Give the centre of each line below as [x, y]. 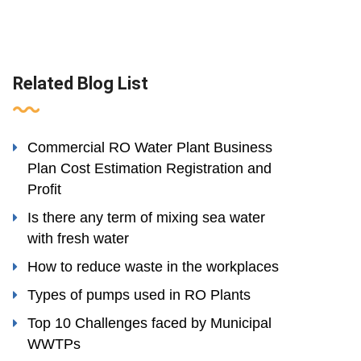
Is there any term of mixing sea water [146, 218]
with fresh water [78, 239]
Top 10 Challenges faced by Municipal [149, 323]
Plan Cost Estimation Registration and [149, 168]
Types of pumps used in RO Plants [139, 295]
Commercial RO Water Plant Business [150, 147]
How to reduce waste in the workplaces [153, 267]
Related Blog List [81, 83]
